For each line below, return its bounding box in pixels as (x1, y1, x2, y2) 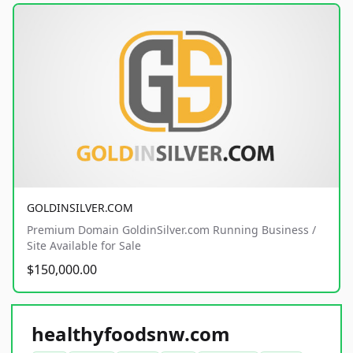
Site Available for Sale (27, 237, 141, 253)
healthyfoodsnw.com (32, 320, 230, 347)
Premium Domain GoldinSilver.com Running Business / (27, 221, 316, 237)
